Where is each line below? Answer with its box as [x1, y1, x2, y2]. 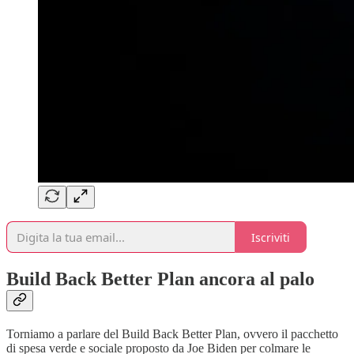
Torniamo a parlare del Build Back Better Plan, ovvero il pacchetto [6, 327, 338, 341]
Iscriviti [251, 229, 290, 245]
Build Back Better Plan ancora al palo [6, 269, 314, 290]
